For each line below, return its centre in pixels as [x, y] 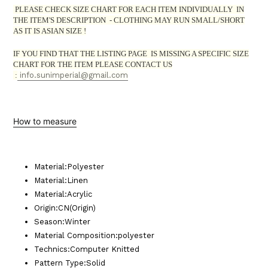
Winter [77, 222]
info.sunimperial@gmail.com [73, 75]
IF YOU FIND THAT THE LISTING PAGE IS [86, 53]
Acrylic [80, 194]
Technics [51, 249]
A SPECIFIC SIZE [220, 53]
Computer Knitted [105, 249]
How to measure [45, 121]
